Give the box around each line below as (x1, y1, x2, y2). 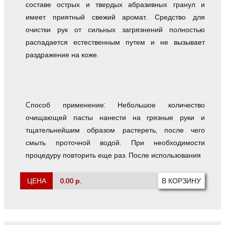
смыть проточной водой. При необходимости (26, 138, 205, 147)
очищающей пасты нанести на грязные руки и (26, 113, 205, 122)
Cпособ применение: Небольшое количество (26, 100, 205, 109)
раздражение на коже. (26, 50, 99, 59)
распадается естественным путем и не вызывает (26, 37, 205, 47)
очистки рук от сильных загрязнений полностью (26, 25, 205, 34)
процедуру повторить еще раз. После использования (26, 150, 201, 160)
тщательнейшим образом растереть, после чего (26, 125, 205, 135)
